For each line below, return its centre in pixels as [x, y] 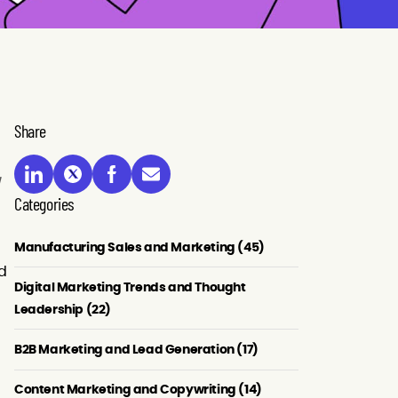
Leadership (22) [63, 309]
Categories [44, 203]
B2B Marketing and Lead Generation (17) [136, 349]
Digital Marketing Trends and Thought [130, 287]
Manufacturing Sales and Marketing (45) [139, 247]
